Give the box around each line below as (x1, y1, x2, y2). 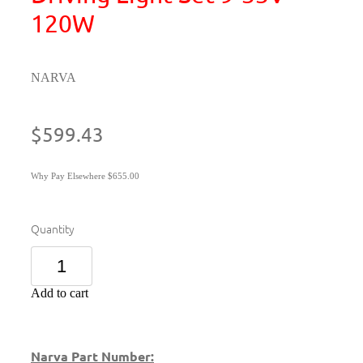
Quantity (31, 220, 75, 237)
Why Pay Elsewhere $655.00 (31, 171, 139, 181)
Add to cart (31, 286, 88, 301)
